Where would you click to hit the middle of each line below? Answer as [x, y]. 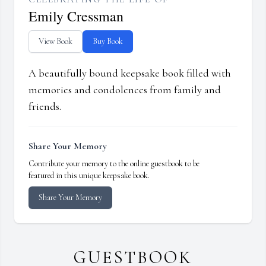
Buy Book [108, 42]
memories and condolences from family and [125, 90]
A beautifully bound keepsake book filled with [130, 73]
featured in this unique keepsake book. [89, 176]
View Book [56, 42]
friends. [45, 107]
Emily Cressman [76, 16]
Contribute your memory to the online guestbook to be [114, 164]
